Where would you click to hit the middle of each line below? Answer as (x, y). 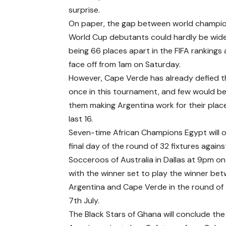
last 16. (81, 119)
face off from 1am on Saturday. (125, 65)
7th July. (84, 201)
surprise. (84, 10)
